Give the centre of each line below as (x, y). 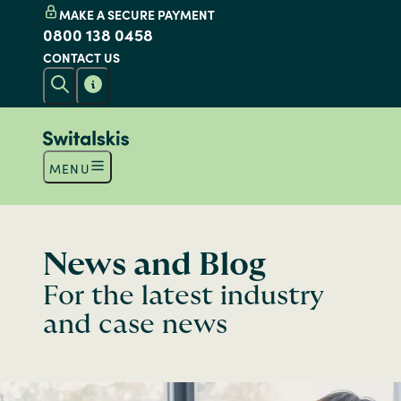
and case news (135, 325)
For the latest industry (183, 296)
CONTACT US (81, 58)
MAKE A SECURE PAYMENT (137, 15)
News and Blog (154, 265)
